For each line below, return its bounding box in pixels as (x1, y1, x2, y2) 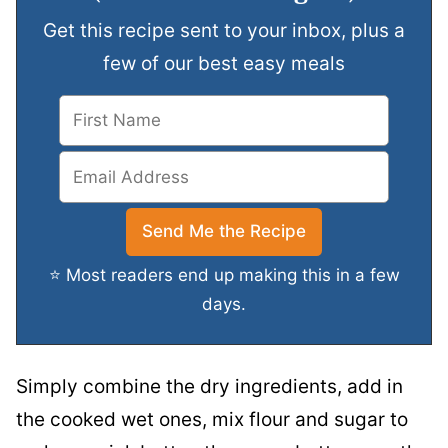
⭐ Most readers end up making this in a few (48, 265, 400, 286)
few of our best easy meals (103, 51, 345, 75)
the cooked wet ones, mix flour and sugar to (16, 408, 408, 432)
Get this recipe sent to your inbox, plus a (43, 18, 405, 42)
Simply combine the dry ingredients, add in (16, 375, 403, 399)
